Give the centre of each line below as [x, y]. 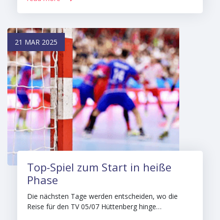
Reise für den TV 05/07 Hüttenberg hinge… [94, 206]
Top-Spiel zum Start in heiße [99, 167]
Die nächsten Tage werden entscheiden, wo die [102, 196]
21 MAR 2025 [36, 42]
